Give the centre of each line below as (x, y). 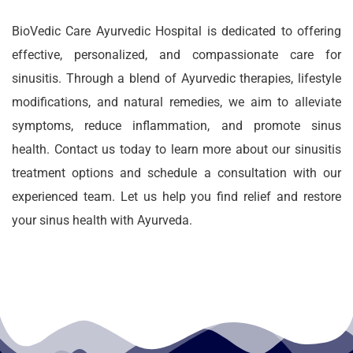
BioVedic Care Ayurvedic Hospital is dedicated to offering (176, 31)
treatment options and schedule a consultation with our (176, 173)
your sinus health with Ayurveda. (102, 220)
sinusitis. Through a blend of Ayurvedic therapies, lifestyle (176, 78)
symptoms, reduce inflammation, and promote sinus (176, 126)
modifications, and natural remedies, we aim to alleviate (176, 102)
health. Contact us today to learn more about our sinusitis (176, 149)
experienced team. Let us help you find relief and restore (176, 197)
